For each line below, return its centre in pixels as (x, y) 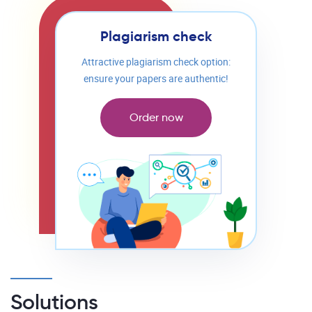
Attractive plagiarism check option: (156, 62)
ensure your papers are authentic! (156, 79)
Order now (156, 117)
